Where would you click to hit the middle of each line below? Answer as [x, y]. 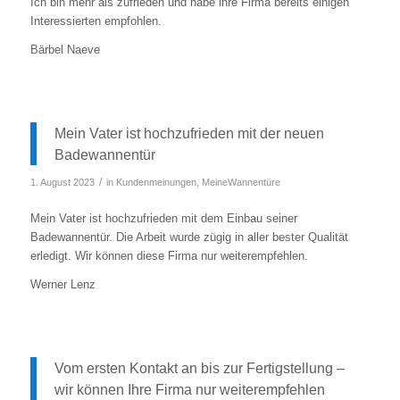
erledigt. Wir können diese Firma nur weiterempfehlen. [169, 256]
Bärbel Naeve [65, 49]
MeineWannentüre [241, 182]
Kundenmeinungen [156, 182]
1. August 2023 [62, 182]
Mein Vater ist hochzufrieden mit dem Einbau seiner [163, 219]
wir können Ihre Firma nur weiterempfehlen [189, 390]
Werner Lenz [62, 285]
